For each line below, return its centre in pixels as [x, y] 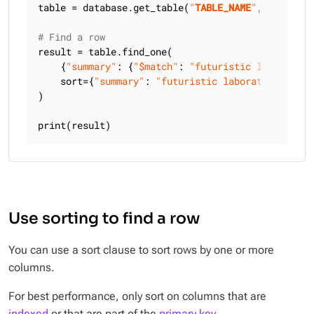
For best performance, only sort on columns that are [137, 296]
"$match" [156, 66]
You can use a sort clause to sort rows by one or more [141, 250]
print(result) [74, 125]
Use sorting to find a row [104, 218]
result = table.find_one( [105, 52]
